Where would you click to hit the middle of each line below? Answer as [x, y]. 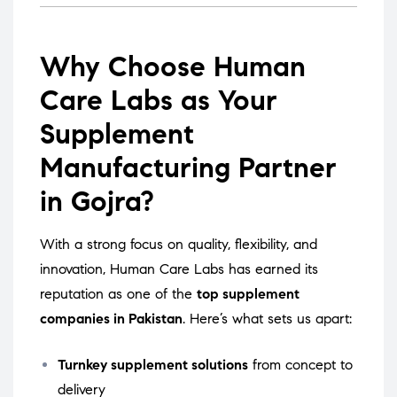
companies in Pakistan [111, 319]
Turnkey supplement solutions [153, 365]
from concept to [300, 365]
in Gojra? [97, 202]
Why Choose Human [173, 67]
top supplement [248, 294]
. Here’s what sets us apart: [267, 319]
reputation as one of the [118, 294]
